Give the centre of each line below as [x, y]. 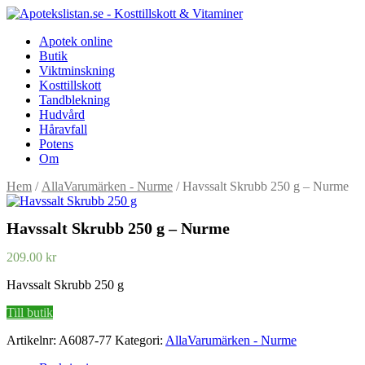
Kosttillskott [70, 85]
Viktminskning [77, 70]
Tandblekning [75, 100]
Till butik [30, 313]
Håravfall [63, 129]
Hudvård [62, 114]
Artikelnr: [33, 341]
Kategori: [140, 341]
